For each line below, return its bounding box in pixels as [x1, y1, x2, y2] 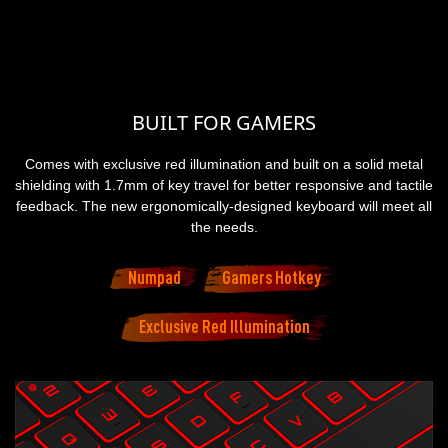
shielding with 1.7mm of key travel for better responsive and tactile [15, 176, 433, 193]
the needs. [190, 218, 258, 235]
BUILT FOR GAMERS [132, 108, 316, 136]
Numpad [127, 266, 181, 287]
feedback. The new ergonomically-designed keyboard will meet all [16, 197, 432, 214]
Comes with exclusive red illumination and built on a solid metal [25, 155, 423, 172]
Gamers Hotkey [221, 266, 321, 287]
